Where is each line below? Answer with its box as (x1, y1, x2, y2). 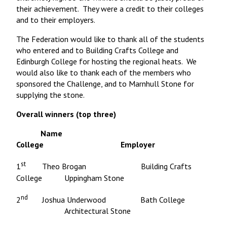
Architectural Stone (16, 206, 143, 216)
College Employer (16, 139, 161, 150)
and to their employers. (16, 15, 99, 25)
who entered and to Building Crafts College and (16, 45, 178, 56)
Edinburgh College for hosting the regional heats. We (16, 56, 197, 67)
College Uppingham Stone (16, 172, 140, 183)
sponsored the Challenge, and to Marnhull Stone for (16, 79, 194, 89)
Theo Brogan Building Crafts (26, 161, 192, 172)
